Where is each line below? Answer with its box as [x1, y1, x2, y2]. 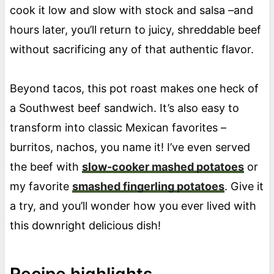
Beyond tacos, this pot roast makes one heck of [9, 82, 259, 95]
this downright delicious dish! [9, 219, 161, 232]
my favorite [9, 180, 72, 193]
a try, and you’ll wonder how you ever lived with [9, 199, 256, 213]
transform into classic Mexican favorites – [9, 121, 226, 135]
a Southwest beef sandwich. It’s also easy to [9, 102, 239, 115]
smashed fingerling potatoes [72, 180, 224, 193]
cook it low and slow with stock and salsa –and [9, 4, 253, 17]
